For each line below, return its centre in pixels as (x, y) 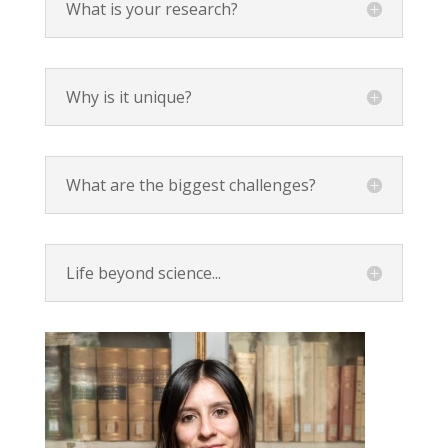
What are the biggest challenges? (190, 185)
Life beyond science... (143, 273)
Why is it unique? (128, 97)
